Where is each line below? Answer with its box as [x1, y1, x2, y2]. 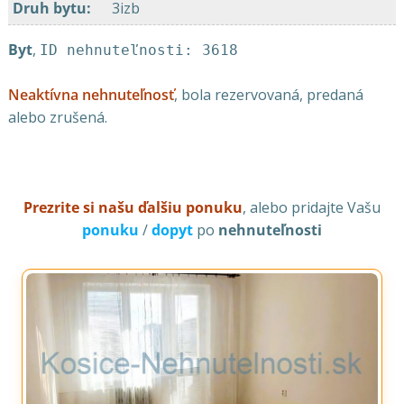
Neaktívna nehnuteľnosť [7, 85, 174, 106]
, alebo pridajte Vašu [243, 197, 381, 218]
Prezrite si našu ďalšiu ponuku [23, 197, 243, 218]
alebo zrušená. [7, 107, 107, 128]
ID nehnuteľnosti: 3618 [39, 41, 238, 60]
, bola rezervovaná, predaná [173, 85, 363, 106]
